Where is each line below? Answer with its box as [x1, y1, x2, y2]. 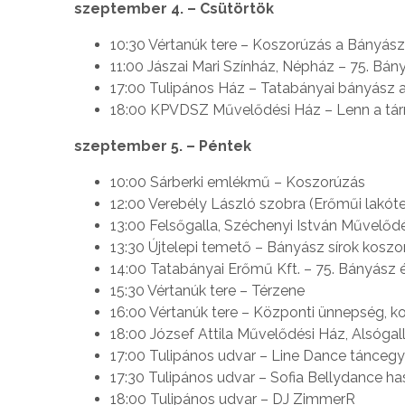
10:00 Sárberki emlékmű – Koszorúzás [110, 173, 365, 191]
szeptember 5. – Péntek [74, 137, 251, 155]
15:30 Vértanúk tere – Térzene [110, 281, 305, 299]
